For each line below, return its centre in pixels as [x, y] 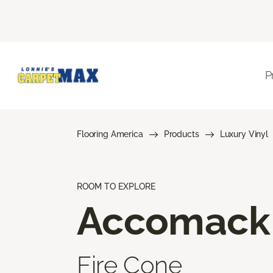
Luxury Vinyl [244, 134]
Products [181, 134]
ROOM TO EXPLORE [116, 186]
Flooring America [110, 134]
